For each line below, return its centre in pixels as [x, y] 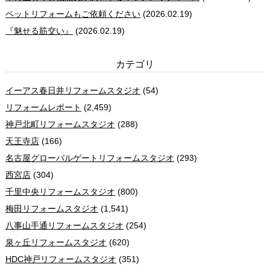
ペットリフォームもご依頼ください [73, 14]
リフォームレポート [43, 107]
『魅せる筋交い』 [39, 31]
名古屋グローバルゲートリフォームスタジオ [89, 158]
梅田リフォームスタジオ [52, 209]
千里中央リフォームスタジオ [60, 192]
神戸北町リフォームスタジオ [60, 124]
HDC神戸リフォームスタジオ [61, 259]
